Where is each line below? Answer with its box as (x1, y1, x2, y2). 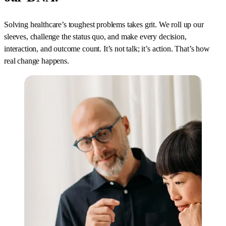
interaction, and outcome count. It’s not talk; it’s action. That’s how (4, 44, 210, 53)
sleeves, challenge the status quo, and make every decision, (4, 32, 187, 41)
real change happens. (4, 56, 69, 66)
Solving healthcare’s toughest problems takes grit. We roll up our (4, 20, 204, 29)
